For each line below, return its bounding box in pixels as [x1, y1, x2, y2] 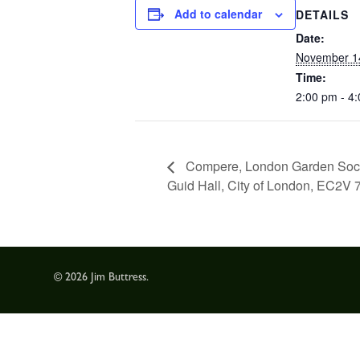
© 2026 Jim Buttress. [54, 272, 149, 284]
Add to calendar [174, 6, 262, 22]
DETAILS [296, 6, 349, 22]
